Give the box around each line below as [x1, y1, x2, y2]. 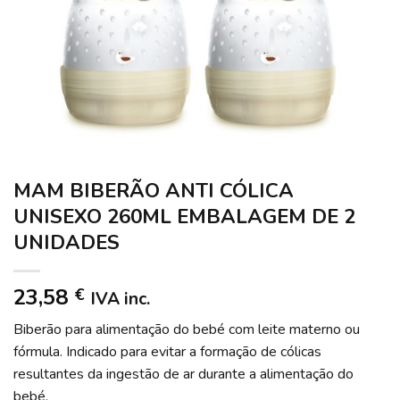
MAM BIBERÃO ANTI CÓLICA [13, 177, 294, 204]
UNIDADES [13, 229, 120, 256]
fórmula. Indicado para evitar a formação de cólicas [13, 342, 321, 362]
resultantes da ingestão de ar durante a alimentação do [13, 364, 354, 384]
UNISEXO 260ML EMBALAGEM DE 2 [13, 203, 355, 230]
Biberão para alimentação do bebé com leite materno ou [13, 320, 360, 339]
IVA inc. [91, 287, 150, 311]
